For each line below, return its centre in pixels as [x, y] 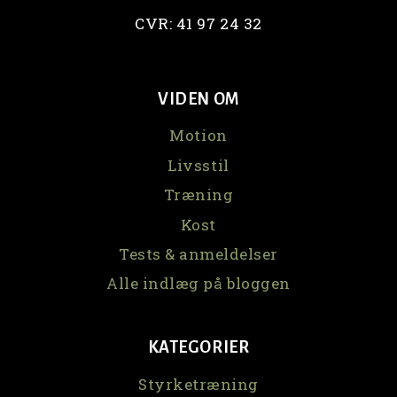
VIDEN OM [198, 99]
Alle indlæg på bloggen [198, 284]
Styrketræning [198, 384]
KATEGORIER [198, 347]
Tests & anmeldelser [198, 253]
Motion [198, 136]
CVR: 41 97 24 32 [198, 23]
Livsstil [198, 165]
